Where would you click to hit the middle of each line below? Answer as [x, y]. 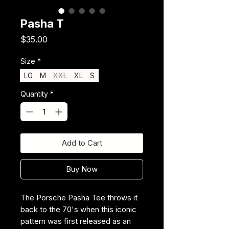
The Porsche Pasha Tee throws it [79, 197]
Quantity [34, 94]
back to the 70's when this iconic [78, 209]
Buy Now [82, 169]
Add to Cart [82, 143]
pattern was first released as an [76, 221]
